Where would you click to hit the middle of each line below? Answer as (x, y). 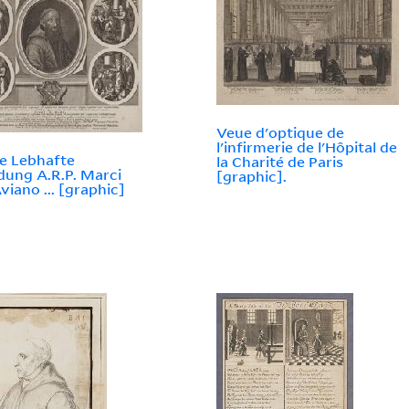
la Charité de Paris (280, 162)
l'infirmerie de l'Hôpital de (307, 147)
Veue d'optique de (281, 133)
